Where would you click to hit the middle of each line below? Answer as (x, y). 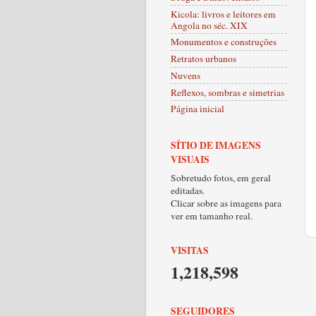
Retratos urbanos (203, 59)
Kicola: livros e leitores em (223, 14)
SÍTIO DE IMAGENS (216, 145)
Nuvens (186, 75)
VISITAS (190, 250)
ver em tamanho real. (212, 215)
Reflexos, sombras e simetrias (227, 92)
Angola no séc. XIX (209, 25)
